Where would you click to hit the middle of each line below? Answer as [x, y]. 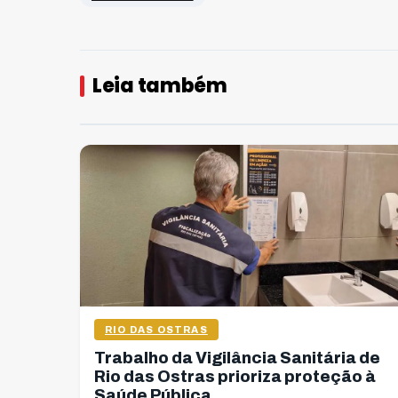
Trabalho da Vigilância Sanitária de [237, 358]
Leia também [160, 85]
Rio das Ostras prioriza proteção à [235, 376]
